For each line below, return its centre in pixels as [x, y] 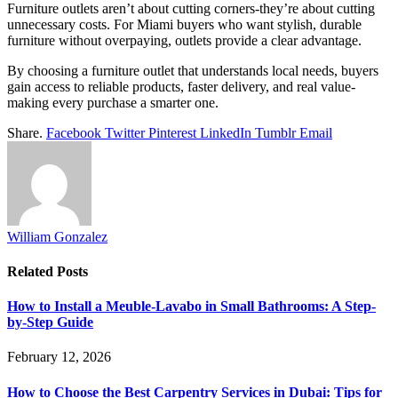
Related [32, 271]
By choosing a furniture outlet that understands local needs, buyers [193, 70]
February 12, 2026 [59, 357]
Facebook [74, 132]
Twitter [125, 132]
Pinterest [172, 132]
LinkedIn [226, 132]
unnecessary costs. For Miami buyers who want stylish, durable [184, 24]
